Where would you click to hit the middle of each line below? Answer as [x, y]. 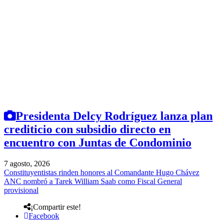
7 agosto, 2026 [27, 163]
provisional [21, 190]
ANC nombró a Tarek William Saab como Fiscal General [93, 181]
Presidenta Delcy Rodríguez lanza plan [114, 116]
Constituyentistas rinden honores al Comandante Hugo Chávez [102, 172]
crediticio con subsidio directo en [87, 129]
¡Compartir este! [56, 207]
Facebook [44, 216]
